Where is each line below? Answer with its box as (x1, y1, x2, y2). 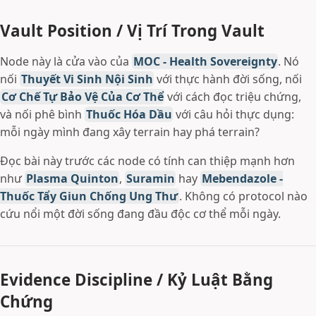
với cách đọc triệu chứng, (164, 89, 302, 104)
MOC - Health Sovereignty (133, 54, 277, 69)
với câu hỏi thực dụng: (173, 107, 295, 122)
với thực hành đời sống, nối (154, 71, 303, 87)
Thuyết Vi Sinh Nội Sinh (20, 71, 153, 87)
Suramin (126, 171, 175, 186)
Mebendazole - (201, 171, 283, 186)
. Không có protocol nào (178, 188, 308, 204)
